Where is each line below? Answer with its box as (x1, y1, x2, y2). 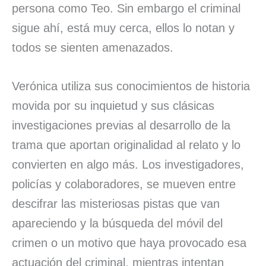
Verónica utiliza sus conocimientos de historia (12, 79, 250, 93)
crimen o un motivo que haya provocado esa (12, 236, 246, 249)
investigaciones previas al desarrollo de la (12, 118, 230, 132)
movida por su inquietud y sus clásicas (12, 99, 214, 112)
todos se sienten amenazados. (12, 40, 173, 54)
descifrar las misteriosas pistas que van (12, 197, 220, 210)
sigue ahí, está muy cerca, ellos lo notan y (12, 21, 235, 34)
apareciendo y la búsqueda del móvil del (12, 216, 223, 230)
